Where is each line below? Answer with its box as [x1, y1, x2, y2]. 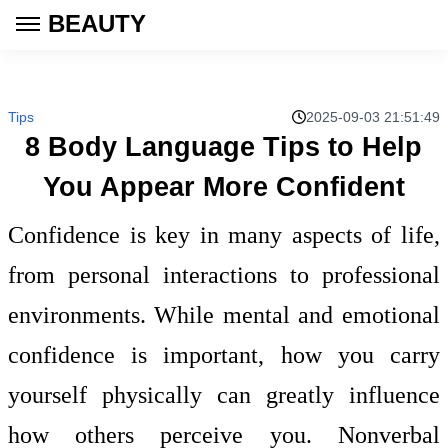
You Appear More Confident [42, 172, 405, 202]
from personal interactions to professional [8, 262, 440, 288]
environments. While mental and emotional [8, 302, 440, 328]
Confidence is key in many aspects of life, [8, 222, 440, 248]
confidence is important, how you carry [8, 342, 440, 368]
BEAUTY [48, 10, 146, 37]
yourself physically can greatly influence [8, 382, 440, 408]
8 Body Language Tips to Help [25, 132, 423, 162]
